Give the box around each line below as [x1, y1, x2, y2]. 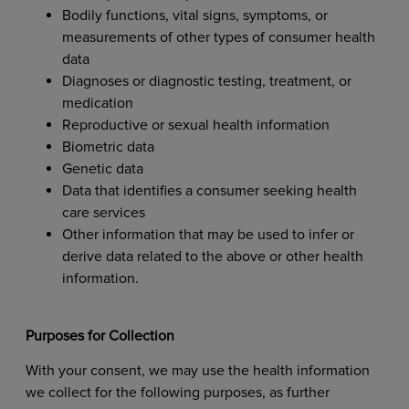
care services [61, 204, 149, 223]
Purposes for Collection [25, 326, 178, 345]
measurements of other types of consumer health [61, 28, 375, 47]
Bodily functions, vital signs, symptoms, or [61, 6, 328, 26]
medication [61, 94, 137, 113]
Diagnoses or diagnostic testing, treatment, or [61, 72, 351, 91]
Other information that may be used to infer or [61, 225, 354, 245]
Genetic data [61, 160, 147, 179]
